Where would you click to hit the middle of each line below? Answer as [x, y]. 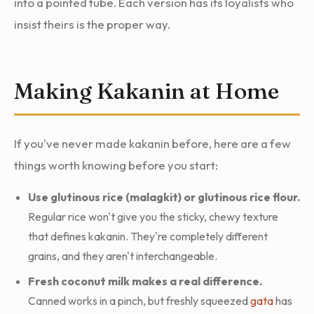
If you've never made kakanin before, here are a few [152, 143]
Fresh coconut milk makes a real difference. [145, 281]
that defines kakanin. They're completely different [148, 236]
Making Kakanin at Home [146, 90]
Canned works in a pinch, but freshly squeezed [139, 300]
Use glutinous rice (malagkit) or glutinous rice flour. [164, 197]
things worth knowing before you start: [116, 165]
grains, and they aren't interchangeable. [123, 255]
